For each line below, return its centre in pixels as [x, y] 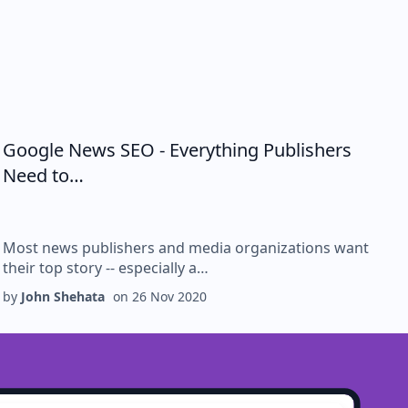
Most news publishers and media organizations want [186, 248]
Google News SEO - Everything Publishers [178, 150]
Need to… [44, 175]
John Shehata [63, 296]
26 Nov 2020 [170, 296]
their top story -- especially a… [106, 268]
